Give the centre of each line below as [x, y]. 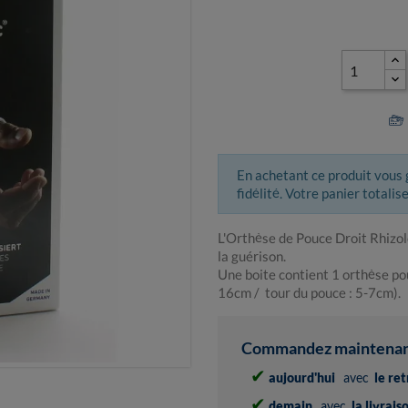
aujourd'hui [302, 378]
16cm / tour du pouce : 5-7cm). [309, 293]
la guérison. [252, 256]
